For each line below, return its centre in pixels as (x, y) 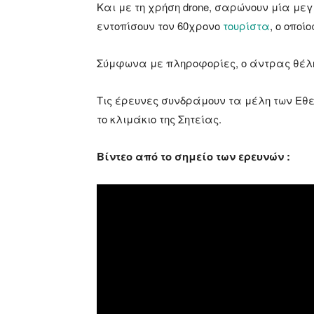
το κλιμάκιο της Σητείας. (159, 119)
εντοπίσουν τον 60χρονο (160, 26)
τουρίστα (246, 26)
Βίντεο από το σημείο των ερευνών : (193, 157)
